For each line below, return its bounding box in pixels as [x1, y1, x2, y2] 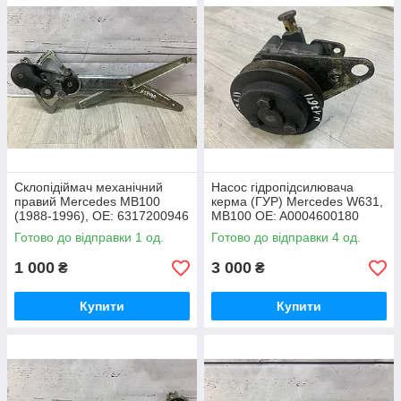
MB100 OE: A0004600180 [211, 209, 359, 223]
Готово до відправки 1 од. [14, 230, 164, 244]
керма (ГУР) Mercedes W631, [211, 194, 383, 209]
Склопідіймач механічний [14, 180, 163, 194]
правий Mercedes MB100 [14, 194, 160, 209]
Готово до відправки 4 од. [211, 230, 361, 244]
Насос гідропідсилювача [211, 180, 354, 194]
